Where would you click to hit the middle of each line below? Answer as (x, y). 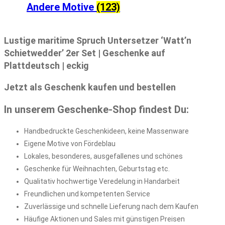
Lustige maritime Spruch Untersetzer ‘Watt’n (98, 41)
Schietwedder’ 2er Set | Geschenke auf (85, 53)
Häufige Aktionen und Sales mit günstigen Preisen (104, 219)
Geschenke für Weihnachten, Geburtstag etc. (97, 168)
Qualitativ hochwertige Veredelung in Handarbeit (102, 181)
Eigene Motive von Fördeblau (70, 143)
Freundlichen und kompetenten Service (87, 194)
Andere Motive (62, 7)
